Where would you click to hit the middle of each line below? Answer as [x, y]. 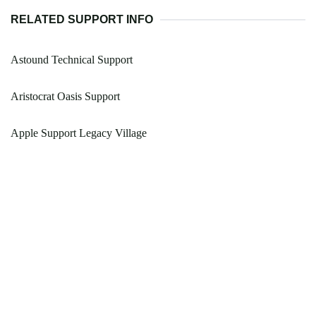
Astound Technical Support [72, 60]
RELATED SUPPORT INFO [82, 20]
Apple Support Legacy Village [79, 133]
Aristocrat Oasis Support [65, 97]
